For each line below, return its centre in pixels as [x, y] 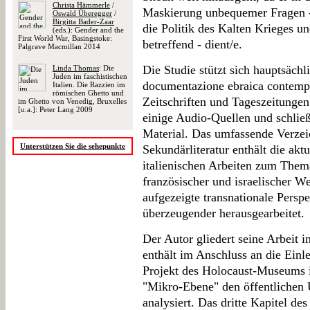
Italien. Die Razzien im [89, 84]
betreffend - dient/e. [192, 44]
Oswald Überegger [82, 13]
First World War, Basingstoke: [65, 38]
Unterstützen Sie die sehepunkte [73, 146]
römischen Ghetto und [88, 93]
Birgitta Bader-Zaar [83, 21]
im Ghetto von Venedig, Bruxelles [72, 101]
